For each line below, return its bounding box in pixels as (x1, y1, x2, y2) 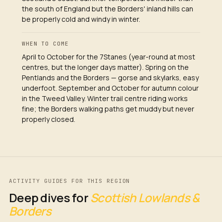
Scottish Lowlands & (90, 189, 200, 206)
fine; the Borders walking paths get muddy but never (22, 104, 194, 113)
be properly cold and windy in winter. (22, 14, 140, 24)
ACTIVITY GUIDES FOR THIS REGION (9, 177, 130, 184)
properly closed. (22, 114, 75, 124)
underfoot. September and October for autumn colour (22, 83, 199, 93)
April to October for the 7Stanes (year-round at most (22, 52, 195, 61)
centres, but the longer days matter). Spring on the (22, 62, 189, 72)
